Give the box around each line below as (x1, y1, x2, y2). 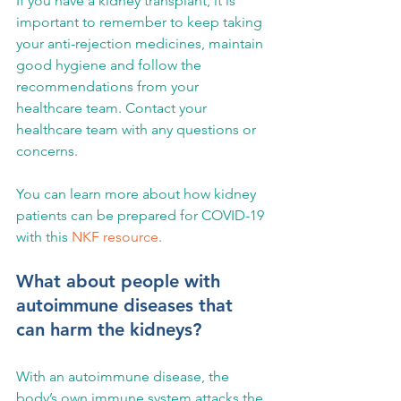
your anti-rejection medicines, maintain (16, 35, 267, 52)
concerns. (16, 142, 78, 159)
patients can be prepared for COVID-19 (16, 207, 268, 224)
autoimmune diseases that (16, 294, 238, 316)
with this (16, 228, 72, 245)
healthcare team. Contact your (16, 99, 210, 116)
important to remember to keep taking (16, 13, 266, 30)
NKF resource (72, 228, 158, 245)
